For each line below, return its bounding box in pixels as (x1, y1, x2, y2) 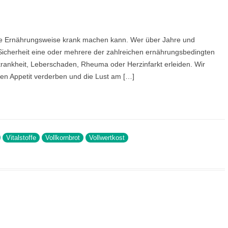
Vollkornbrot (45, 134, 80, 142)
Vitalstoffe (6, 134, 36, 142)
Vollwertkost (89, 134, 125, 142)
